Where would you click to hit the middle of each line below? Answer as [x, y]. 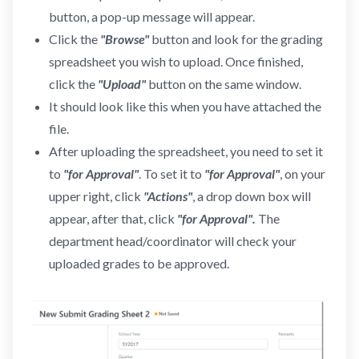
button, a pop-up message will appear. [151, 17]
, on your [302, 174]
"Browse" [124, 39]
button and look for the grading [236, 39]
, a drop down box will [251, 196]
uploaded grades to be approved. [139, 264]
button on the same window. [223, 84]
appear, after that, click [113, 219]
